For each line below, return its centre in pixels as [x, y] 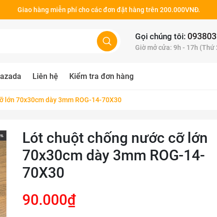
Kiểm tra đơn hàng [101, 76]
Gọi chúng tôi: [161, 36]
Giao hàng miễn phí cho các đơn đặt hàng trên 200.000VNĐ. [108, 10]
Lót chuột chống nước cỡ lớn [115, 138]
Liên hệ [45, 76]
